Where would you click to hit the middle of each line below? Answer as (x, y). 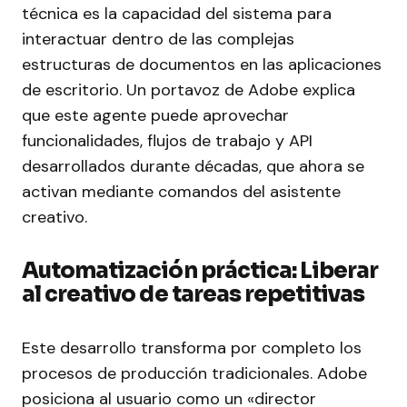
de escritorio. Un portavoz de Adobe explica (189, 90)
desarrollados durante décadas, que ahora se (193, 167)
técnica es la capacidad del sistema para (177, 14)
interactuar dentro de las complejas (158, 40)
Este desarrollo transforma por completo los (192, 348)
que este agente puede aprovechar (155, 116)
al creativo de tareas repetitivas (194, 295)
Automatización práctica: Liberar (200, 271)
